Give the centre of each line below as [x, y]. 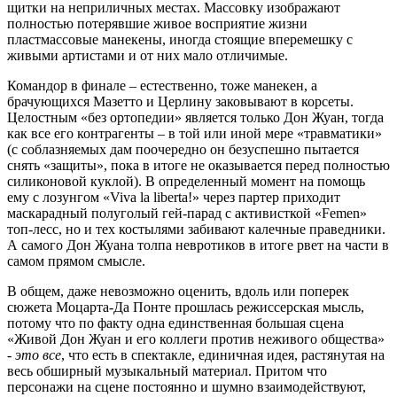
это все [38, 354]
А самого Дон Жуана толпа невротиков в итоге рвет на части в [198, 245]
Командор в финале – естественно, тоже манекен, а [162, 85]
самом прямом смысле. [76, 261]
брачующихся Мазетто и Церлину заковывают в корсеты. [180, 101]
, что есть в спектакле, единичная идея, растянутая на [223, 354]
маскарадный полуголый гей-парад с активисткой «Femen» [187, 213]
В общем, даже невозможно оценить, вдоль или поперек [178, 291]
